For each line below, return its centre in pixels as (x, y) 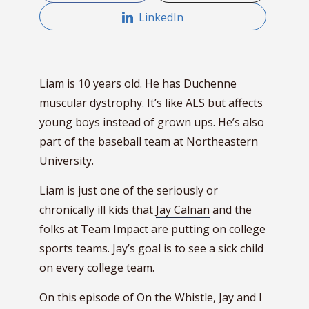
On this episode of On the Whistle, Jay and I (151, 297)
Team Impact (114, 229)
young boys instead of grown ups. (129, 122)
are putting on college (207, 229)
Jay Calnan (183, 210)
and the (231, 210)
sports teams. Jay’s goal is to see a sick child (151, 248)
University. (67, 161)
